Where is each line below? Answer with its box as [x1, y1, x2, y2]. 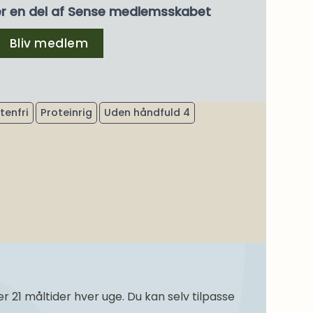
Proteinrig [41, 105, 92, 120]
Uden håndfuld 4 [104, 105, 190, 120]
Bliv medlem [9, 34, 89, 52]
